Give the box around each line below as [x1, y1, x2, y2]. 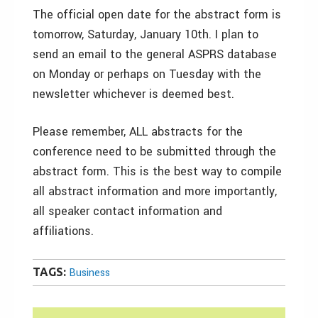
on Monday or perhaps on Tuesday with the [33, 66, 261, 82]
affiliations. [33, 223, 94, 239]
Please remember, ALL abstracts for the [33, 124, 243, 140]
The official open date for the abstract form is [33, 6, 281, 23]
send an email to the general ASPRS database [33, 46, 277, 62]
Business [69, 265, 110, 280]
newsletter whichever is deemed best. [33, 86, 234, 102]
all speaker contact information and [33, 203, 222, 219]
